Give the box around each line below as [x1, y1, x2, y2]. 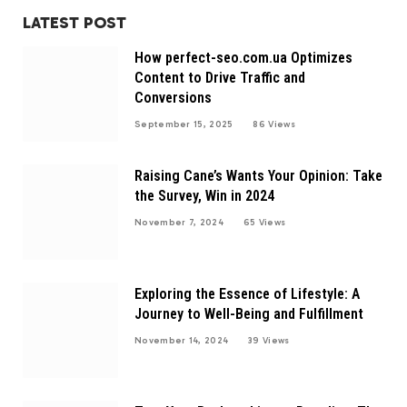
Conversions [134, 89, 212, 107]
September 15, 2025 [134, 119, 233, 131]
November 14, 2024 [134, 335, 229, 347]
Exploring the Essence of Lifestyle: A [134, 285, 360, 303]
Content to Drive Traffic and [134, 69, 305, 87]
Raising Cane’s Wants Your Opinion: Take [134, 167, 382, 185]
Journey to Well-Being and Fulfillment [134, 305, 363, 323]
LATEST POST [23, 13, 126, 34]
